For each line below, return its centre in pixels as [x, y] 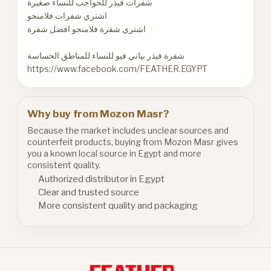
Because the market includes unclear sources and [128, 130]
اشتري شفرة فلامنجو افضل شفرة [87, 28]
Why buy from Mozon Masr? [98, 113]
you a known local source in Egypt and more [115, 153]
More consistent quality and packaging [118, 205]
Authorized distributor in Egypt [102, 179]
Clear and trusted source [89, 192]
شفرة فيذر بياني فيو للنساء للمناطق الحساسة [106, 55]
